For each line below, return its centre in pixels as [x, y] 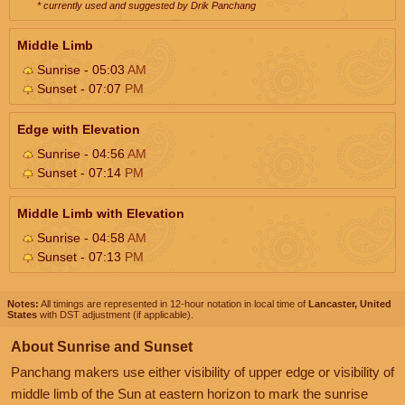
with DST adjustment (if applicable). [115, 314]
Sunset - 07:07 [79, 88]
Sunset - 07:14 [79, 172]
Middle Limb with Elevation [101, 213]
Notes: [23, 303]
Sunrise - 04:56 [80, 153]
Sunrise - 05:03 [80, 69]
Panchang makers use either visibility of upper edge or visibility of [202, 372]
